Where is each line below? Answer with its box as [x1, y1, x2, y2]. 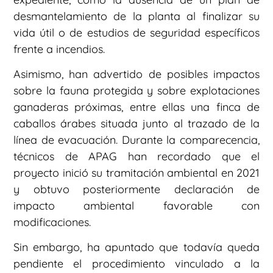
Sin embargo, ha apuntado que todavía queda [13, 240, 260, 255]
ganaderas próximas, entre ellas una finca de [13, 100, 260, 115]
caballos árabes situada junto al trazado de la [13, 116, 260, 131]
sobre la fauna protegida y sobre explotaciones [13, 83, 260, 98]
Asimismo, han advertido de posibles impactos [13, 67, 260, 82]
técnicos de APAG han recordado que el [13, 149, 260, 164]
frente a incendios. [13, 41, 105, 56]
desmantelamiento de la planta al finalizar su [13, 9, 260, 23]
